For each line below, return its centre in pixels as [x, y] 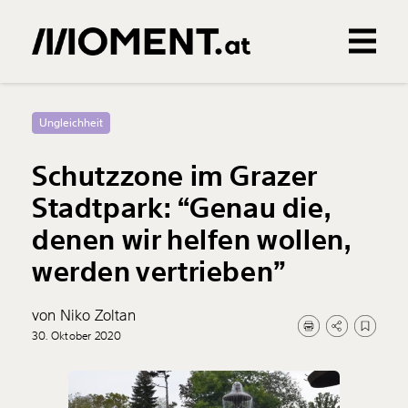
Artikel [355, 117]
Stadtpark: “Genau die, [181, 208]
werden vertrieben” [159, 272]
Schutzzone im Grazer [175, 176]
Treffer [64, 117]
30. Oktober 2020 [76, 336]
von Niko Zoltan [84, 316]
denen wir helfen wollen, [191, 240]
